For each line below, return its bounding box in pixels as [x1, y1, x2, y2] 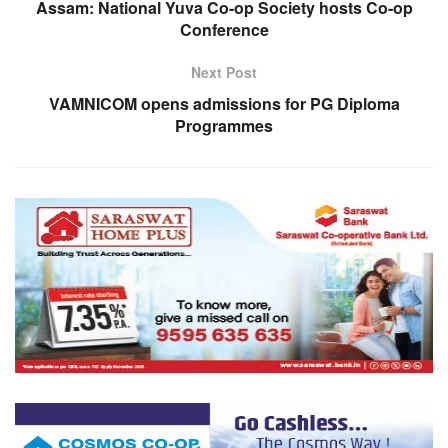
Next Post [191, 62, 257, 83]
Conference [179, 18, 269, 42]
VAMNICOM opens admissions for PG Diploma [48, 92, 400, 116]
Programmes [175, 114, 273, 138]
